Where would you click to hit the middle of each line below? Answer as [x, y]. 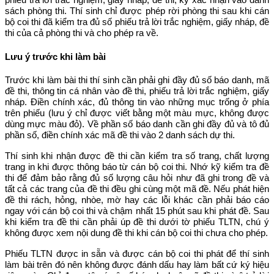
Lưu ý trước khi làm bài [57, 57]
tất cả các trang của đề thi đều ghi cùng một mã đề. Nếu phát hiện [137, 189]
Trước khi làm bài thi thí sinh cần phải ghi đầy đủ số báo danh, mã [137, 80]
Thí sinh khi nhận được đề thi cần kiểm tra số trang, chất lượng [137, 156]
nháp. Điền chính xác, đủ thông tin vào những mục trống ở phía [137, 102]
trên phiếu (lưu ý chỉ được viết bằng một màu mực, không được [137, 113]
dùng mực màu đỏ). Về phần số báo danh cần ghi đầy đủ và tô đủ [137, 124]
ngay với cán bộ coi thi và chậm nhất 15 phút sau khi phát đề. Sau [137, 211]
